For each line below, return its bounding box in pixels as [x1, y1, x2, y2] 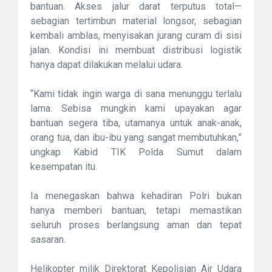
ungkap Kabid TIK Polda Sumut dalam [30, 146, 242, 158]
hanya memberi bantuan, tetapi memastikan [30, 204, 242, 216]
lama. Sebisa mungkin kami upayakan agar [30, 102, 242, 114]
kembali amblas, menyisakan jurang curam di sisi [30, 29, 242, 41]
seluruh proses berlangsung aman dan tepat [30, 219, 242, 231]
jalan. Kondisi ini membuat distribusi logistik [30, 44, 242, 56]
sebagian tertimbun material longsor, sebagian [30, 15, 242, 27]
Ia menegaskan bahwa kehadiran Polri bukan [30, 189, 242, 202]
